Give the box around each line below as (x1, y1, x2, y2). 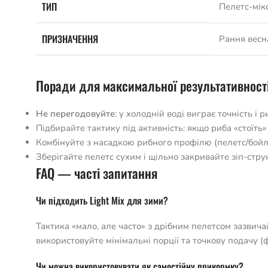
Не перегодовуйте (36, 108, 115, 120)
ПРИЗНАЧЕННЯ (42, 32, 98, 46)
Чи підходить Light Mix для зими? (36, 193, 168, 208)
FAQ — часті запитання (36, 163, 157, 182)
